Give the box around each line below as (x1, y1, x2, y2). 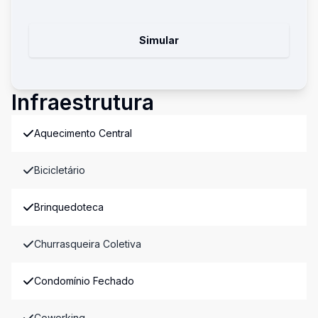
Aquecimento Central (34, 127, 132, 139)
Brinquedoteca (34, 201, 104, 213)
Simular (139, 34, 179, 46)
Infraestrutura (11, 89, 154, 115)
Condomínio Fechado (34, 275, 134, 287)
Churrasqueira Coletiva (34, 238, 141, 250)
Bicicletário (34, 164, 85, 176)
